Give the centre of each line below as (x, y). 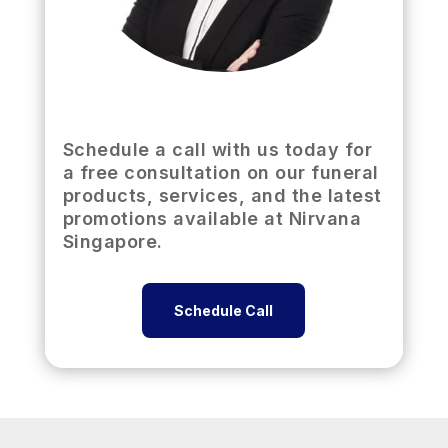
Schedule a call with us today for (217, 149)
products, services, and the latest (222, 195)
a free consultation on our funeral (220, 172)
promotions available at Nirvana (212, 218)
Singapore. (112, 241)
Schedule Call (224, 310)
